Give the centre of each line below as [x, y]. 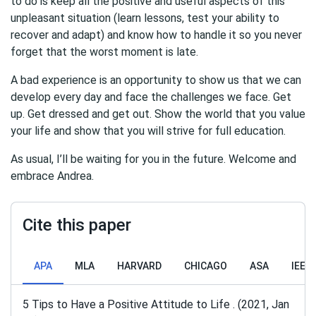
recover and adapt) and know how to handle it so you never [156, 35]
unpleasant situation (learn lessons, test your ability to [145, 18]
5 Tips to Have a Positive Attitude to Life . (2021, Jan [156, 304]
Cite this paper [77, 225]
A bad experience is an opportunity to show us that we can [156, 80]
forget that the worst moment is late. [104, 52]
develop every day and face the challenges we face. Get [151, 97]
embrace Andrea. [52, 176]
